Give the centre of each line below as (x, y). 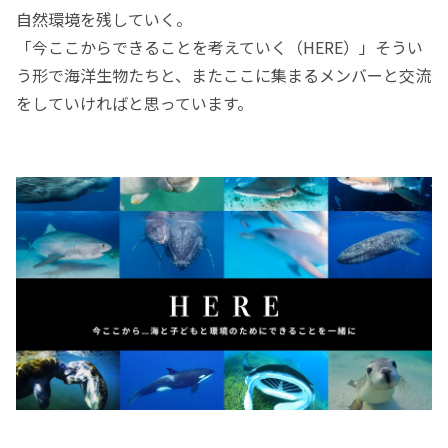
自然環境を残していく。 (104, 18)
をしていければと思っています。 (134, 102)
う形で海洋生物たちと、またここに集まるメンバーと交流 (223, 74)
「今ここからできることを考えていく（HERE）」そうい (219, 46)
